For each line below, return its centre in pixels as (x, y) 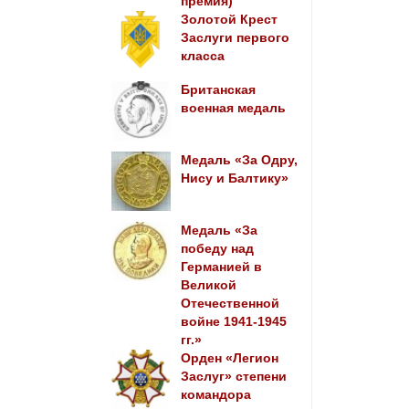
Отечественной (230, 304)
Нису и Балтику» (234, 178)
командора (215, 395)
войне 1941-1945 (233, 322)
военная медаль (233, 108)
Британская (218, 90)
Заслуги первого (235, 38)
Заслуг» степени (233, 377)
